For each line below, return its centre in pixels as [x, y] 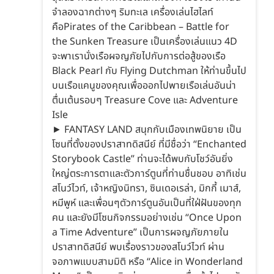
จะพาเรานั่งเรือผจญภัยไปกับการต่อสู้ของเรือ [139, 56]
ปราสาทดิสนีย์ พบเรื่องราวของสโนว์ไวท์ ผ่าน [138, 247]
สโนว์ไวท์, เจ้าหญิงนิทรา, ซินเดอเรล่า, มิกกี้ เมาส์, [146, 188]
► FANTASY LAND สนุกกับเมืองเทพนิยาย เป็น [147, 129]
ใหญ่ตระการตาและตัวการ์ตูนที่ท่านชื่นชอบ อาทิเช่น [149, 173]
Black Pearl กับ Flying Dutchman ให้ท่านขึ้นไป [149, 71]
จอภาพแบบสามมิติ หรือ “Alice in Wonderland [147, 261]
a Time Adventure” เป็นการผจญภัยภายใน [140, 232]
